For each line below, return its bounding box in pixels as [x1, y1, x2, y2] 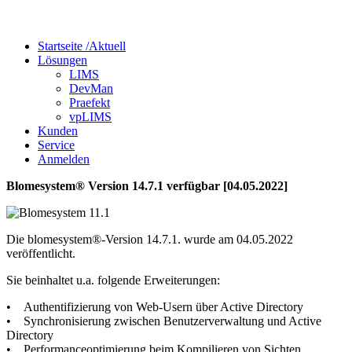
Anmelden [38, 152, 90, 166]
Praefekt [69, 96, 110, 109]
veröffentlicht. [6, 247, 75, 260]
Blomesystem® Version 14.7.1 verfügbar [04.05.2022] [6, 179, 288, 192]
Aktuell [89, 39, 126, 53]
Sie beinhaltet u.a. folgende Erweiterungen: [6, 273, 220, 287]
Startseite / [38, 39, 89, 53]
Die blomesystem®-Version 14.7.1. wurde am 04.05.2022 [6, 233, 293, 246]
